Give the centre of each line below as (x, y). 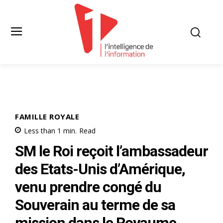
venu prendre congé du (88, 187)
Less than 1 (43, 130)
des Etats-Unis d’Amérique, (100, 169)
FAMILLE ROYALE (47, 116)
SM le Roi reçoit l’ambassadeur (111, 151)
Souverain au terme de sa (95, 205)
